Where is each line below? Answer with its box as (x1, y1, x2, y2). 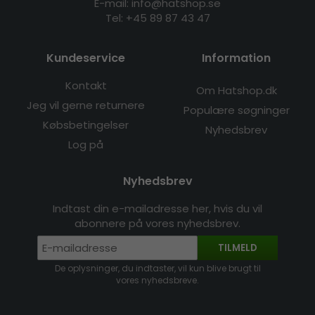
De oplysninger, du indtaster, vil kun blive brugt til (54, 262, 261, 274)
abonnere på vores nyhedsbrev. (75, 215, 240, 231)
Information (202, 49, 271, 66)
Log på (68, 136, 103, 152)
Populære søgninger (183, 102, 290, 117)
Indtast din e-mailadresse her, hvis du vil (53, 200, 262, 216)
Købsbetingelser (43, 117, 129, 132)
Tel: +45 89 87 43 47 (105, 10, 210, 25)
